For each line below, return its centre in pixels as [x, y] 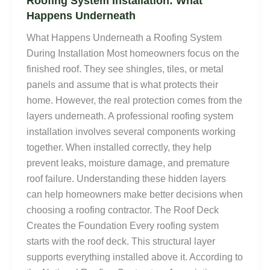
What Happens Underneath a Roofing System [124, 38]
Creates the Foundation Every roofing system [123, 226]
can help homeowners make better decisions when [135, 195]
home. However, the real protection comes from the [134, 101]
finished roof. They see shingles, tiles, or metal [125, 69]
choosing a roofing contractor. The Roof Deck [123, 210]
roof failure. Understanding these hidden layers [126, 179]
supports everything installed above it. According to [135, 257]
